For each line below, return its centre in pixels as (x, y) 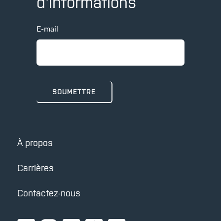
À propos (35, 143)
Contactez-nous (49, 193)
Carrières (36, 168)
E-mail (47, 28)
